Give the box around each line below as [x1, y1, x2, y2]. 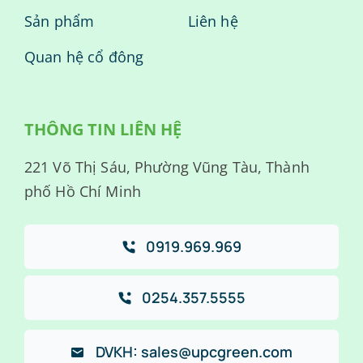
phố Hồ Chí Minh [23, 181, 141, 202]
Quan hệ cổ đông [23, 47, 144, 67]
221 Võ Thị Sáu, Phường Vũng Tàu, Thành [23, 157, 310, 177]
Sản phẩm [23, 11, 95, 32]
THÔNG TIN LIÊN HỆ [23, 118, 181, 141]
